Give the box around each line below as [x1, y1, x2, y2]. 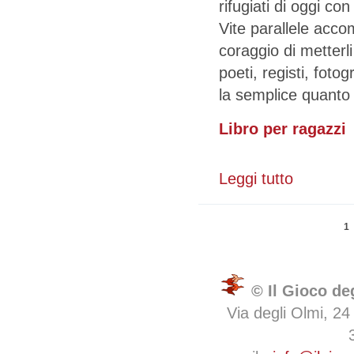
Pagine [219, 220, 267, 237]
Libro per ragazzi [219, 119, 346, 137]
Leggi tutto [219, 170, 293, 188]
